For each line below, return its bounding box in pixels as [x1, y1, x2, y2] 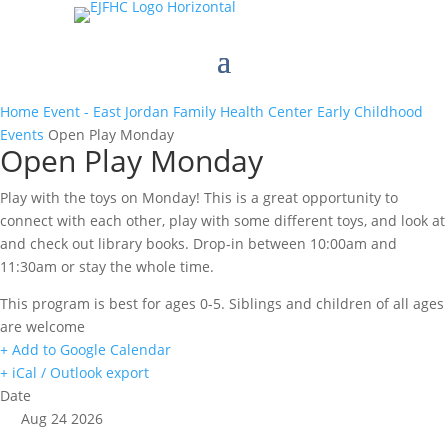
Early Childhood [317, 102, 423, 121]
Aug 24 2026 [21, 409, 103, 428]
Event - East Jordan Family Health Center [43, 102, 313, 121]
